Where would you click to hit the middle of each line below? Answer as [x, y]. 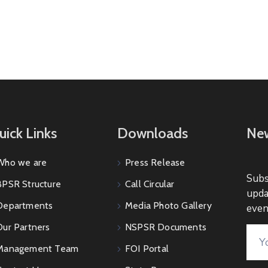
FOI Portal [147, 249]
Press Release [155, 162]
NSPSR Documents [166, 227]
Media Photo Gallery [168, 205]
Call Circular [150, 184]
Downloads [152, 133]
